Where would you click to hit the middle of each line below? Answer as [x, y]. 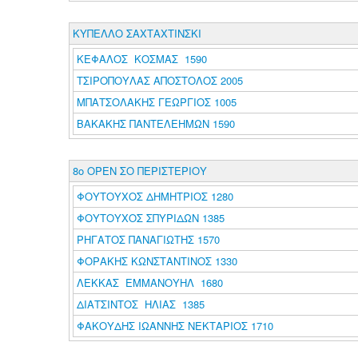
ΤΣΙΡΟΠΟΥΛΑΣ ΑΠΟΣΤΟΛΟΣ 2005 [159, 80]
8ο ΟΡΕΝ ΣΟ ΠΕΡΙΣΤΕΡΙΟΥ [139, 171]
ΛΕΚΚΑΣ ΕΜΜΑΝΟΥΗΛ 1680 [149, 282]
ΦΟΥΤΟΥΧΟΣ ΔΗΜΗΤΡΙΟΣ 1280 [155, 196]
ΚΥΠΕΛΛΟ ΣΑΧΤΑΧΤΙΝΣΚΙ [137, 33]
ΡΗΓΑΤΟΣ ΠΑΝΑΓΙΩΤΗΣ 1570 [148, 239]
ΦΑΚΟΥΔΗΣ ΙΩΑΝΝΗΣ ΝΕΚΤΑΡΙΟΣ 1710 [175, 326]
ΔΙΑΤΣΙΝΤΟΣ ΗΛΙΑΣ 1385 [140, 304]
